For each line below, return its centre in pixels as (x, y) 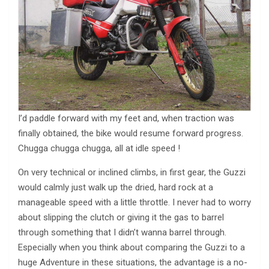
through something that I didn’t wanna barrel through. (122, 232)
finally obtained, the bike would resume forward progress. (131, 133)
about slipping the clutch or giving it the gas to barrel (121, 217)
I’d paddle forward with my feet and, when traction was (126, 118)
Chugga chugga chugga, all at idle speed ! (99, 148)
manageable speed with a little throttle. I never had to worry (134, 202)
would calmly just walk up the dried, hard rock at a (116, 187)
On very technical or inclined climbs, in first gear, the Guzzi (132, 172)
